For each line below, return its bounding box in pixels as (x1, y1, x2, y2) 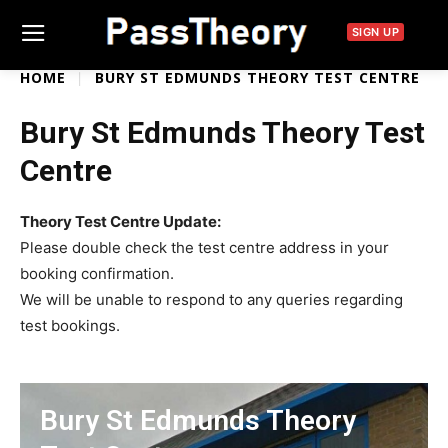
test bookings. (20, 316, 120, 336)
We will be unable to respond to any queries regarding (20, 290, 403, 310)
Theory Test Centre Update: (20, 212, 221, 232)
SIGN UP (351, 24, 400, 39)
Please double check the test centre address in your (20, 238, 389, 258)
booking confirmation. (20, 264, 174, 284)
